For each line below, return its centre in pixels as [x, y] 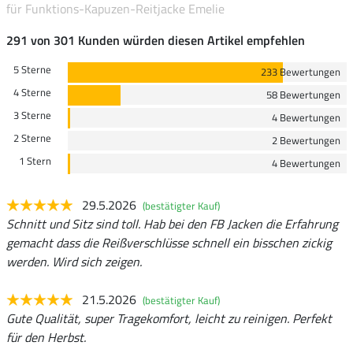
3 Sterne [32, 115]
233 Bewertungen [301, 71]
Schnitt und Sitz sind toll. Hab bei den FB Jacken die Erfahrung [172, 223]
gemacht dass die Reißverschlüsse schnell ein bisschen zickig [169, 242]
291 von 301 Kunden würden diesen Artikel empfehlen [156, 40]
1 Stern [35, 160]
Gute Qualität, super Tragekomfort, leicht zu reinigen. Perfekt [169, 318]
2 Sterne [32, 137]
